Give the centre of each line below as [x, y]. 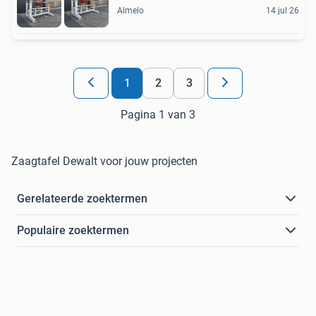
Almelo [130, 11]
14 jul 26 [282, 11]
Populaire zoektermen [73, 231]
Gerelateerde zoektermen [82, 199]
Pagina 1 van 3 [158, 115]
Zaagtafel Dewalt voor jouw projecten [104, 162]
